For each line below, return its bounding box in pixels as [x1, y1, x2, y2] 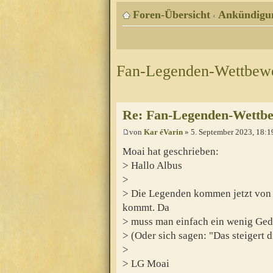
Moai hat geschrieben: [122, 145, 219, 157]
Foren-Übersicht [133, 9, 210, 21]
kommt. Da [122, 201, 169, 213]
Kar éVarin [144, 127, 183, 137]
